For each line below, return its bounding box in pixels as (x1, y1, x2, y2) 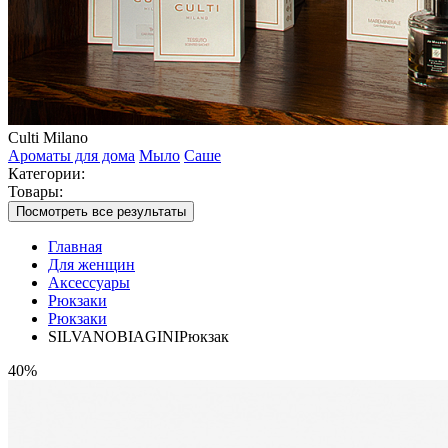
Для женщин (48, 256, 135, 273)
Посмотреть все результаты (16, 204, 186, 219)
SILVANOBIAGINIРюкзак (48, 328, 229, 345)
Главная (48, 238, 102, 255)
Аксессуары (48, 274, 130, 291)
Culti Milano (8, 129, 88, 146)
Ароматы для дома (8, 147, 135, 164)
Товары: (8, 183, 63, 200)
